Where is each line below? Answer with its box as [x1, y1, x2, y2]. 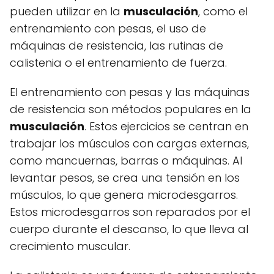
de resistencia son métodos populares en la [10, 102, 251, 117]
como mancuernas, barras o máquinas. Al [10, 153, 242, 169]
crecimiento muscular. [10, 239, 130, 254]
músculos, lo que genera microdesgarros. [10, 187, 238, 203]
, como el [198, 4, 248, 20]
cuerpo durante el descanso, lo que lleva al [10, 221, 248, 237]
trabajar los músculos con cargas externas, [10, 136, 249, 152]
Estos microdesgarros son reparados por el [10, 204, 250, 220]
